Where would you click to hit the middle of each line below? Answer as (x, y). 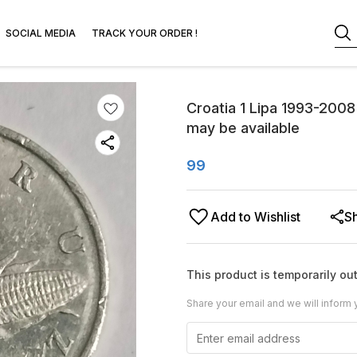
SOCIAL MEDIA (41, 33)
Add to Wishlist (255, 217)
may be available (243, 128)
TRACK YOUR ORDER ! (145, 33)
